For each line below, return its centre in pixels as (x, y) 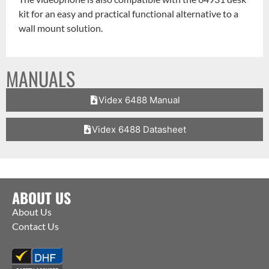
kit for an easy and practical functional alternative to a (129, 13)
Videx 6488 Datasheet (139, 129)
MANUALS (41, 78)
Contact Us (35, 226)
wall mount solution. (61, 28)
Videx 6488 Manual (139, 100)
